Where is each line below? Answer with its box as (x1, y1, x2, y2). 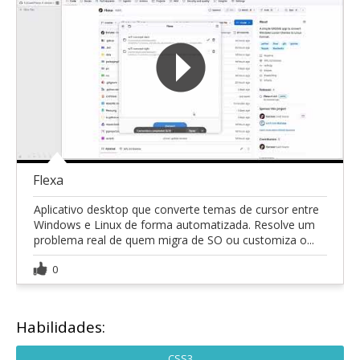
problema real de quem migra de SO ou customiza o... (34, 231, 314, 247)
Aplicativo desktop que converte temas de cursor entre (34, 201, 319, 217)
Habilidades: (16, 316, 105, 337)
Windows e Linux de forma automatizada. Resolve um (34, 216, 315, 232)
